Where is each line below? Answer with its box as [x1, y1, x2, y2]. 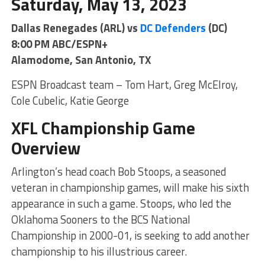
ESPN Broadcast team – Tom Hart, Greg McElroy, [11, 76, 238, 93]
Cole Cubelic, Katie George [11, 92, 129, 109]
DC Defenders [140, 20, 206, 37]
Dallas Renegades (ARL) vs [11, 20, 140, 37]
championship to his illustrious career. [11, 243, 187, 260]
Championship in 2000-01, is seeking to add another [11, 227, 250, 244]
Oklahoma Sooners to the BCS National [11, 211, 190, 228]
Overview [11, 135, 80, 161]
